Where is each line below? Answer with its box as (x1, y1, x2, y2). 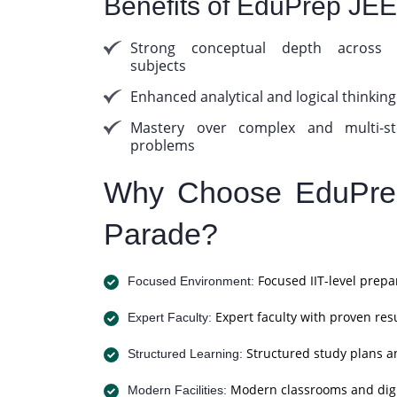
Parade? (104, 217, 218, 251)
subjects (130, 56, 186, 75)
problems (130, 136, 195, 155)
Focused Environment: (128, 274, 254, 288)
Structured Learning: (128, 346, 243, 361)
